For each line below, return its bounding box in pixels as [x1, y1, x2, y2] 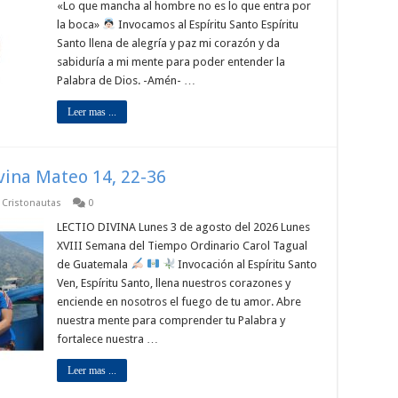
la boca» [57, 18, 102, 31]
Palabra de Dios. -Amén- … [57, 74, 195, 87]
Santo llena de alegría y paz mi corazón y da [57, 36, 280, 50]
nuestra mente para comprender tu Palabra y [57, 314, 285, 327]
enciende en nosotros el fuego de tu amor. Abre [57, 295, 301, 308]
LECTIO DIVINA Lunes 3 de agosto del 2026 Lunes [57, 220, 310, 234]
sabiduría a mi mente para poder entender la [57, 55, 285, 68]
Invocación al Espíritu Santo [175, 258, 318, 271]
